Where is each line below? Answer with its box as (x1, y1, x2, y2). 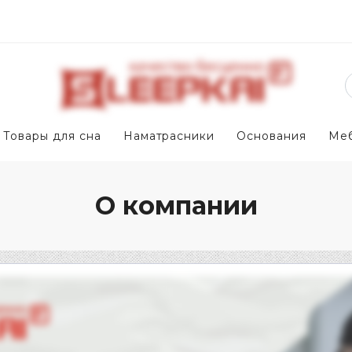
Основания (236, 129, 307, 144)
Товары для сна (2, 129, 101, 144)
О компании (94, 190, 258, 222)
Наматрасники (123, 129, 215, 144)
